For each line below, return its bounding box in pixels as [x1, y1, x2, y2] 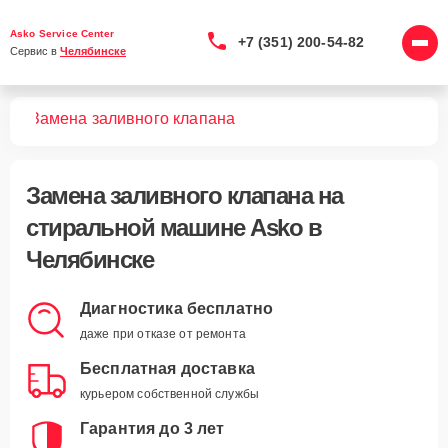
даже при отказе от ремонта [80, 327, 246, 341]
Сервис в [10, 45, 60, 57]
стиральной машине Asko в [26, 214, 321, 241]
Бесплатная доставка [80, 360, 255, 377]
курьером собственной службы [80, 387, 260, 401]
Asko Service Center [10, 28, 114, 39]
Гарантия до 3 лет [80, 420, 225, 437]
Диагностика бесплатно [80, 300, 274, 317]
